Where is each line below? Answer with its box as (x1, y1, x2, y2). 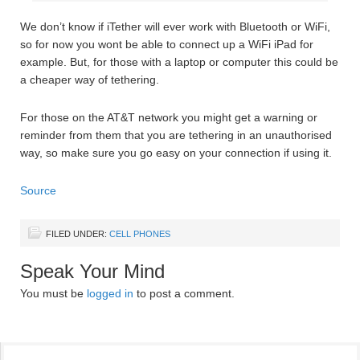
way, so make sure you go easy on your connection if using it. (20, 146, 332, 159)
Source (20, 184, 56, 197)
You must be (20, 287, 87, 300)
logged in (87, 287, 133, 300)
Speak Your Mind (20, 260, 165, 282)
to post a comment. (133, 287, 235, 300)
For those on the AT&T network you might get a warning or (20, 111, 317, 124)
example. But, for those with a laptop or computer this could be (20, 55, 338, 68)
